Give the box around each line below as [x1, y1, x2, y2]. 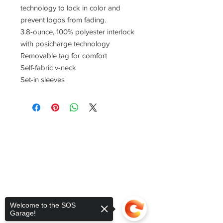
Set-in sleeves [20, 75, 65, 84]
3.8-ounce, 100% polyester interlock [20, 27, 134, 36]
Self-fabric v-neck [20, 63, 76, 72]
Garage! [10, 209, 36, 217]
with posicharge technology [20, 39, 110, 48]
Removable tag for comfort [20, 51, 107, 60]
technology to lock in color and [20, 3, 120, 12]
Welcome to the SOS [10, 201, 76, 209]
